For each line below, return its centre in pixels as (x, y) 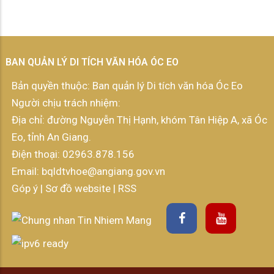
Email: (25, 172)
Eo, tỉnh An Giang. (51, 137)
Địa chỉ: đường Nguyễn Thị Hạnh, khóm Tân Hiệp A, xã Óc (139, 120)
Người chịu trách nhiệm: (66, 103)
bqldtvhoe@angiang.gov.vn (102, 172)
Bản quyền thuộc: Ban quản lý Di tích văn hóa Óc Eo (127, 86)
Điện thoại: (37, 154)
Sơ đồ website (79, 189)
